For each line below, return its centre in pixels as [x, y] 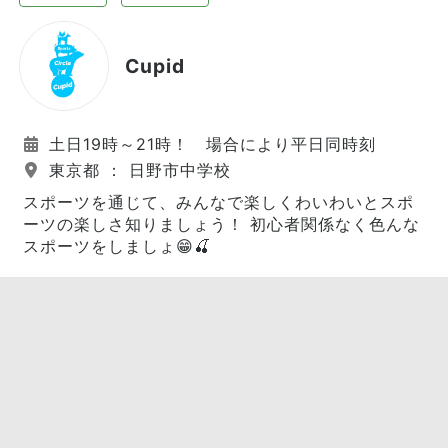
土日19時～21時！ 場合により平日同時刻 [209, 144]
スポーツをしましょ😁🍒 [117, 246]
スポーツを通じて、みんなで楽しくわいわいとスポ [218, 202]
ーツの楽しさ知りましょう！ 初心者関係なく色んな [221, 224]
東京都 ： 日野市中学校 [137, 170]
